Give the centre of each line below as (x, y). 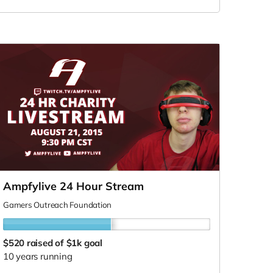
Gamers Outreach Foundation (58, 204)
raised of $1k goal (64, 243)
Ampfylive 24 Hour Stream (73, 186)
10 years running (38, 256)
